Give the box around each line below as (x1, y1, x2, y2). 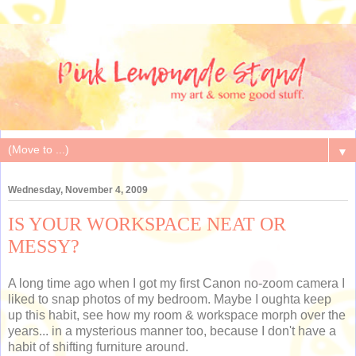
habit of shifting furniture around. (8, 340, 188, 354)
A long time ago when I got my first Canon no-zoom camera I (8, 277, 345, 291)
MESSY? (8, 234, 79, 257)
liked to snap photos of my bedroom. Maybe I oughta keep (8, 292, 331, 307)
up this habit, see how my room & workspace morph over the (8, 308, 346, 323)
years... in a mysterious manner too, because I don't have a (8, 324, 336, 339)
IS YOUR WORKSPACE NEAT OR (8, 212, 286, 234)
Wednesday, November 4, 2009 (8, 184, 148, 195)
